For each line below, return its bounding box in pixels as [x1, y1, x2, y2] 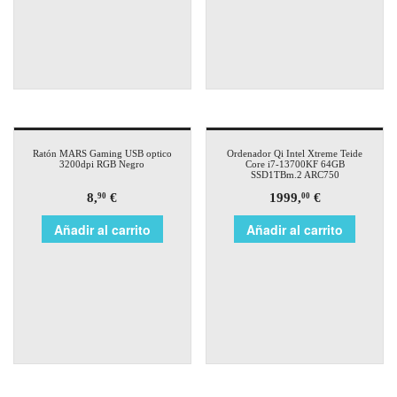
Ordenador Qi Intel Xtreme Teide [227, 148, 363, 160]
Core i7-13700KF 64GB [245, 159, 345, 170]
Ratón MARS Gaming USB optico [32, 148, 172, 160]
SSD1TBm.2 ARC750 [250, 169, 339, 181]
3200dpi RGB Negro [59, 159, 145, 170]
